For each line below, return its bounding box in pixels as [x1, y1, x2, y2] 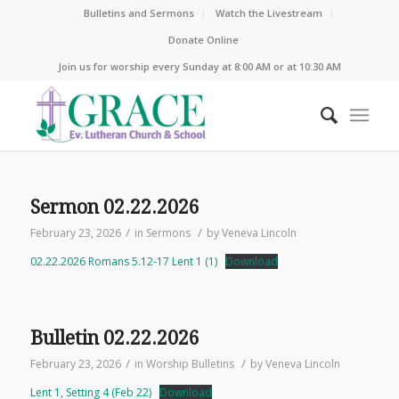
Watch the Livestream [216, 6, 323, 20]
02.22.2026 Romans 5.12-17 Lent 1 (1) [29, 254, 217, 269]
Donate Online [168, 33, 240, 46]
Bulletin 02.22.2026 [29, 327, 199, 349]
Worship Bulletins [145, 356, 234, 371]
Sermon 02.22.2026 [29, 196, 199, 218]
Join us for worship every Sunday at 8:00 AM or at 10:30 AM [57, 60, 341, 73]
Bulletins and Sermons [84, 6, 195, 20]
